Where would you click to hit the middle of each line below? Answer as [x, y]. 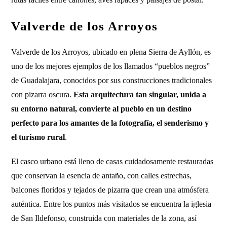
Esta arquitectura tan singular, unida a [140, 94]
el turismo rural [38, 137]
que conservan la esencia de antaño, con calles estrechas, [102, 176]
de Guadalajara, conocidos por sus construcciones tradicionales [112, 80]
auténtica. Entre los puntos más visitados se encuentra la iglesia [111, 204]
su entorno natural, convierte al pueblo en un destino [102, 109]
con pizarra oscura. [43, 94]
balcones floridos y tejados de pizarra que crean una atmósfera [110, 190]
